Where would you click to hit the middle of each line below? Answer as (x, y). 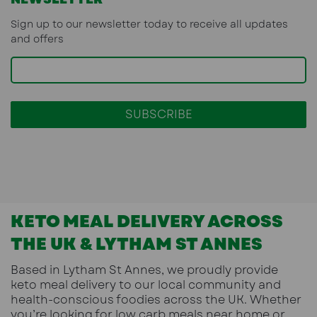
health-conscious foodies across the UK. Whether (156, 299)
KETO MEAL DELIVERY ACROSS (147, 221)
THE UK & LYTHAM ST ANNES (137, 243)
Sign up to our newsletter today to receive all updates (149, 24)
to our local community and (198, 284)
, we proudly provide (220, 270)
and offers (37, 39)
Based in (37, 270)
